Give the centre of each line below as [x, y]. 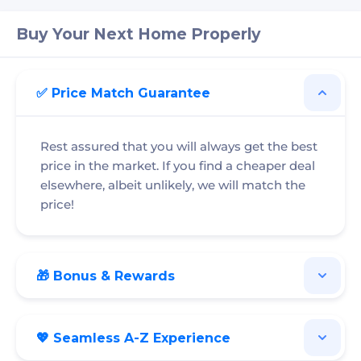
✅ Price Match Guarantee [123, 93]
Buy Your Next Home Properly [139, 34]
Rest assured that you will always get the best [179, 147]
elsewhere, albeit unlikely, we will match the [173, 185]
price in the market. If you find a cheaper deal [178, 166]
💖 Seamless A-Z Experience [133, 338]
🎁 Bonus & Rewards [106, 276]
